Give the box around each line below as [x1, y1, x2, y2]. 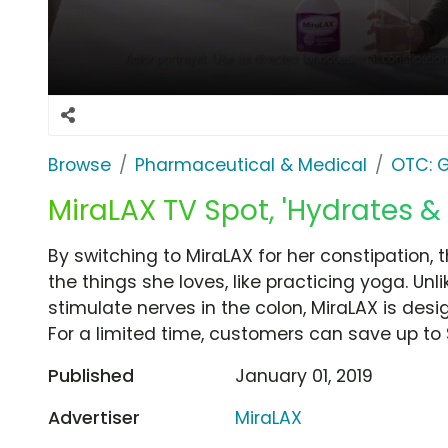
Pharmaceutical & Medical [135, 152, 367, 177]
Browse [48, 152, 111, 177]
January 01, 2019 [235, 363, 374, 388]
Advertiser [48, 405, 140, 430]
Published [48, 363, 134, 388]
